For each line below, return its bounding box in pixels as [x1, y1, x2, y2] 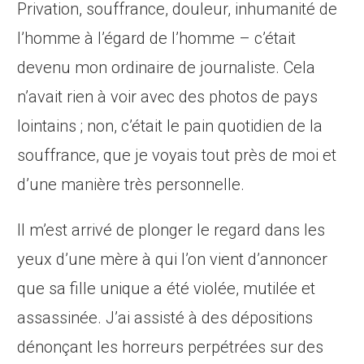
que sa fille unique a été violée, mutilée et [17, 279, 316, 299]
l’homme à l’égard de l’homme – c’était [17, 28, 297, 49]
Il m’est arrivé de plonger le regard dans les [17, 220, 326, 240]
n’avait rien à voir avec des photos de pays [17, 87, 318, 107]
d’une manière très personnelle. [17, 175, 245, 195]
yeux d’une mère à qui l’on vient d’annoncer [17, 249, 328, 270]
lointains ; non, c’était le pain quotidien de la [17, 116, 323, 136]
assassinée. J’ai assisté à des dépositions [17, 308, 314, 328]
